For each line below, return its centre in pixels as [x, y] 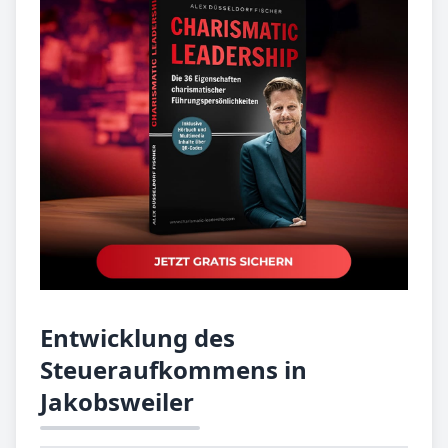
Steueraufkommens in [173, 370]
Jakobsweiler [117, 402]
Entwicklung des [137, 338]
